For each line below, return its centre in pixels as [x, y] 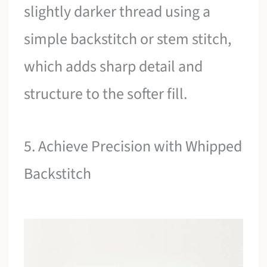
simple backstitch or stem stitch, [128, 39]
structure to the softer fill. [106, 94]
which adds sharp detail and [114, 67]
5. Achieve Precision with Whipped [133, 146]
